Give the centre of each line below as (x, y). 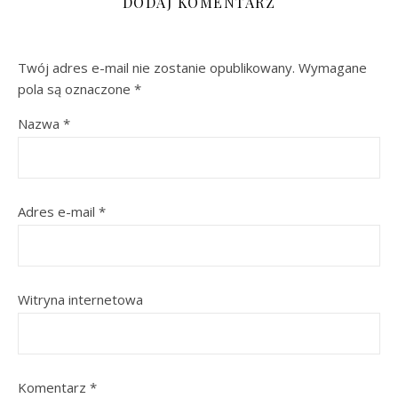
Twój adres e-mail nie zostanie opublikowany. (156, 68)
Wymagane (333, 68)
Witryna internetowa (80, 299)
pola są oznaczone (76, 89)
